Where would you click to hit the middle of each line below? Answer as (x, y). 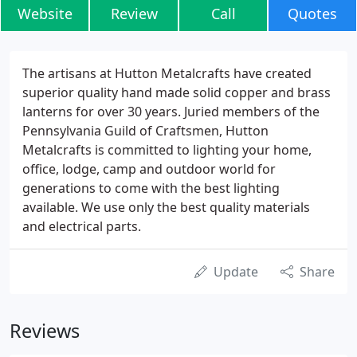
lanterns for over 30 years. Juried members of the (171, 112)
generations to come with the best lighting (151, 188)
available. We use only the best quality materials (166, 207)
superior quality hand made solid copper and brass (177, 92)
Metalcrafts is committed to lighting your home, (167, 150)
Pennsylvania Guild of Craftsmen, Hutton (145, 131)
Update (236, 272)
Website (45, 14)
